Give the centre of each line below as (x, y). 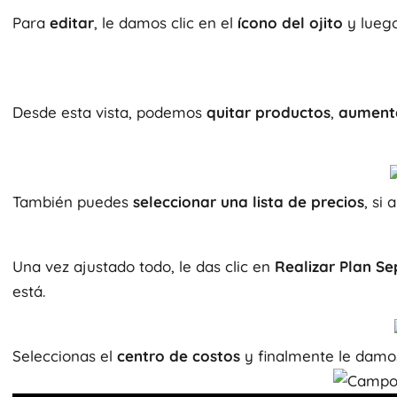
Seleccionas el (65, 356)
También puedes (73, 202)
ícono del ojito (290, 23)
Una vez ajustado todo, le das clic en (144, 266)
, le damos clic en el (166, 23)
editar (72, 23)
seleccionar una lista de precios (249, 202)
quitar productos (269, 112)
